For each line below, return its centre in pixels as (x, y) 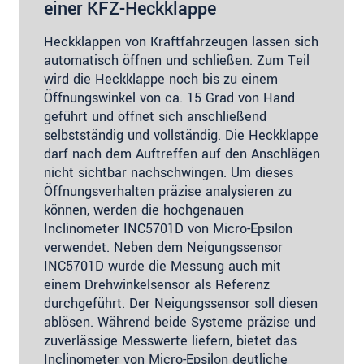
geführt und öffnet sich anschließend (155, 116)
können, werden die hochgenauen (144, 210)
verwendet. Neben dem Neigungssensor (163, 247)
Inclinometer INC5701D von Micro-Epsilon (168, 228)
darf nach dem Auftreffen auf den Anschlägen (182, 154)
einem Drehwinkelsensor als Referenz (157, 284)
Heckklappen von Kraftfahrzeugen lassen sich (181, 41)
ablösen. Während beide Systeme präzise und (180, 322)
